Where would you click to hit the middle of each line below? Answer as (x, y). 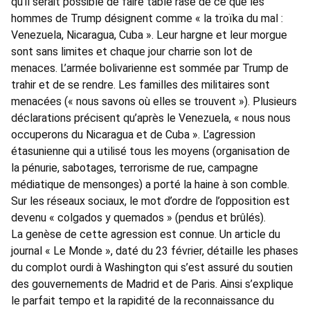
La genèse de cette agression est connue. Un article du (146, 235)
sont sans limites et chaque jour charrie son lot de (132, 52)
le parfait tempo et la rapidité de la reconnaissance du (143, 301)
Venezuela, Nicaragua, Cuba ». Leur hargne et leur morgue (149, 35)
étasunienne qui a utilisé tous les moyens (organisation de (151, 152)
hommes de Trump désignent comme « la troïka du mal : (147, 19)
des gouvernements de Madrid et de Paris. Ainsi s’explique (152, 284)
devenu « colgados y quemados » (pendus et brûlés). (138, 218)
